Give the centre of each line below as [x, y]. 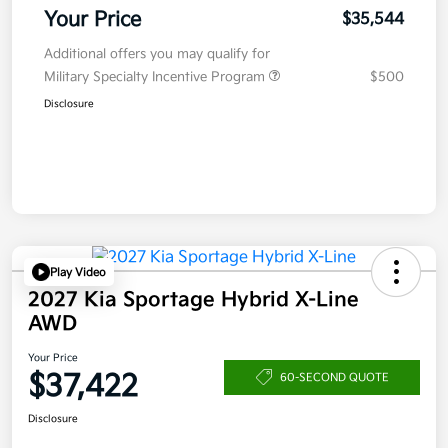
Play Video [78, 272]
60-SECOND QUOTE [334, 377]
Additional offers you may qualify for [157, 54]
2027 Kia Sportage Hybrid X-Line [193, 300]
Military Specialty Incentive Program [156, 77]
